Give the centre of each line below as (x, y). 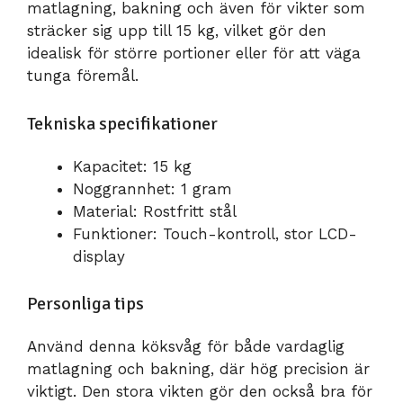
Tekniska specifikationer (122, 123)
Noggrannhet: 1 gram (152, 188)
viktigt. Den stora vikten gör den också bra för (200, 392)
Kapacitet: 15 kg (132, 166)
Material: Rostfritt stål (155, 211)
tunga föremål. (83, 76)
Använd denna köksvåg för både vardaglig (186, 347)
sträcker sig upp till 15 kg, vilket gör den (177, 31)
